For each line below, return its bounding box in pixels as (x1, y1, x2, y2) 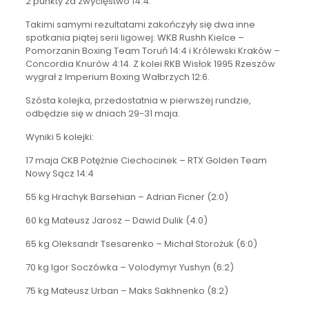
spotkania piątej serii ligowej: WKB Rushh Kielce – (25, 31, 244, 45)
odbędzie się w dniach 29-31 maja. (25, 107, 180, 121)
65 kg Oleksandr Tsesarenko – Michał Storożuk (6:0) (25, 237, 257, 251)
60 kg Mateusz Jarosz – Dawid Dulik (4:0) (25, 214, 208, 228)
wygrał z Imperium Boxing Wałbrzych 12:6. (25, 70, 210, 84)
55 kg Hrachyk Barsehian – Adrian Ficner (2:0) (25, 190, 228, 204)
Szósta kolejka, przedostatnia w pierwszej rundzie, (25, 94, 251, 108)
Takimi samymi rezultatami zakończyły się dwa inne (25, 18, 255, 32)
